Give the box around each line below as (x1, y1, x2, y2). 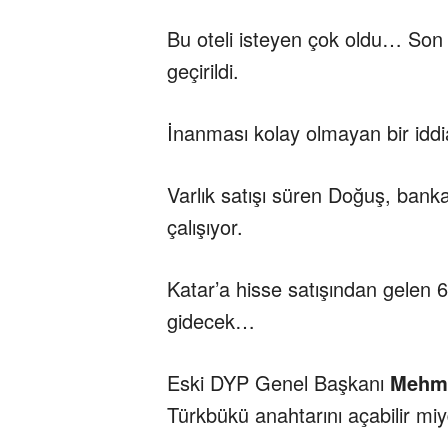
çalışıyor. (167, 211, 243, 241)
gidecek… (167, 305, 255, 335)
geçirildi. (167, 55, 239, 85)
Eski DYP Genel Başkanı (167, 367, 390, 397)
